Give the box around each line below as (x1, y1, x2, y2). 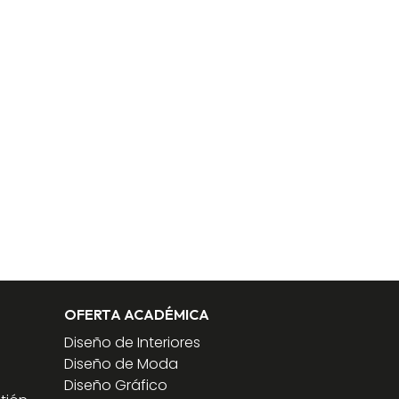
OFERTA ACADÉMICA (64, 305, 210, 323)
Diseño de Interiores (64, 331, 201, 353)
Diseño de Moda (64, 353, 179, 374)
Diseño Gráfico (64, 374, 168, 395)
